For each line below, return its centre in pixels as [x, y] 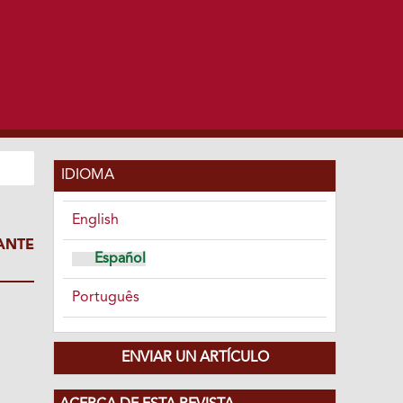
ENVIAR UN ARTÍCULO [195, 358]
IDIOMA [88, 175]
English [96, 220]
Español [121, 259]
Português [106, 297]
